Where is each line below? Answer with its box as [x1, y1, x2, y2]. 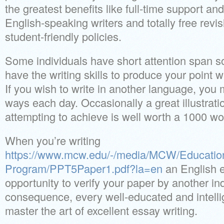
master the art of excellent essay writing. [5, 202, 197, 218]
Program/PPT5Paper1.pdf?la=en [5, 160, 162, 176]
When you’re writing [5, 132, 100, 148]
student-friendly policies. [5, 28, 121, 44]
